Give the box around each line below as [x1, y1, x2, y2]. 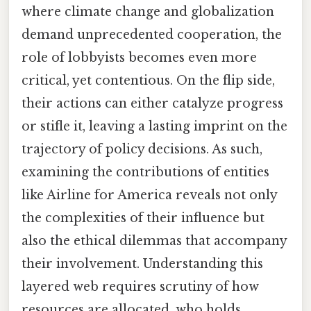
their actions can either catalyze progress [22, 95, 283, 111]
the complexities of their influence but [22, 210, 264, 226]
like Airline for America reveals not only [22, 187, 277, 203]
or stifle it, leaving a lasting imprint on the [22, 118, 287, 134]
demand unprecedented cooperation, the [22, 26, 282, 42]
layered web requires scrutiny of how [22, 278, 259, 294]
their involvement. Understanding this [22, 255, 263, 271]
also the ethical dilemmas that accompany [22, 233, 287, 249]
